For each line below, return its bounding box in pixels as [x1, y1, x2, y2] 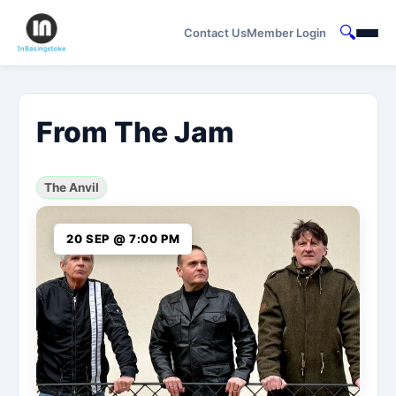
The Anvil [44, 180, 99, 194]
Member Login [247, 25, 326, 40]
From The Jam [36, 115, 234, 149]
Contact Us [184, 25, 247, 40]
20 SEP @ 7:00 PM [66, 232, 180, 246]
